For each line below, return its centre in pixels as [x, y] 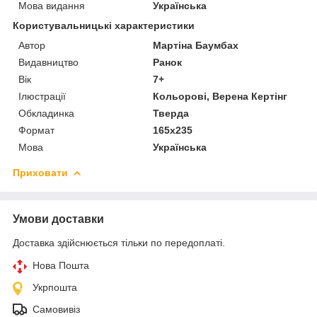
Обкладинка [46, 113]
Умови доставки [58, 219]
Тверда [171, 113]
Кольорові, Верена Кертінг [220, 96]
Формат [36, 130]
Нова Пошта [61, 265]
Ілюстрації [42, 96]
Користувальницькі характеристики [104, 25]
